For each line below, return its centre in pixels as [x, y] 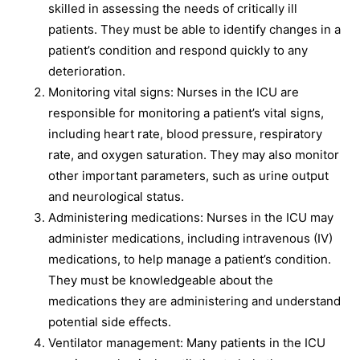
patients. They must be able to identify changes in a [194, 29]
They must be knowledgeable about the [161, 280]
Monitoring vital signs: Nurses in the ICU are [174, 92]
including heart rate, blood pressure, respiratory [185, 134]
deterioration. [87, 71]
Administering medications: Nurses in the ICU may [191, 217]
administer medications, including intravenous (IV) [190, 238]
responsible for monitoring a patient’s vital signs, [186, 113]
